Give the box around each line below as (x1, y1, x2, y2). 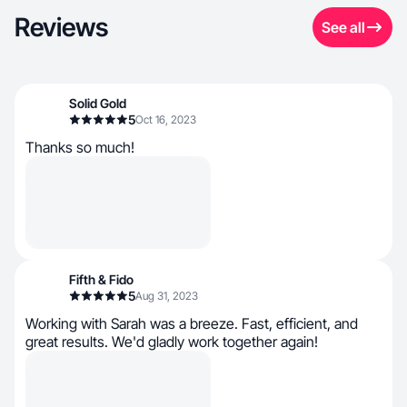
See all (322, 18, 365, 36)
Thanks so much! (25, 138, 134, 156)
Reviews (15, 12, 108, 43)
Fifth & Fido (69, 272, 134, 287)
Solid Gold (69, 95, 126, 111)
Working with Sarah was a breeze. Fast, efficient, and (25, 314, 358, 333)
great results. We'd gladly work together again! (25, 333, 318, 351)
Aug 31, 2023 (135, 289, 198, 303)
